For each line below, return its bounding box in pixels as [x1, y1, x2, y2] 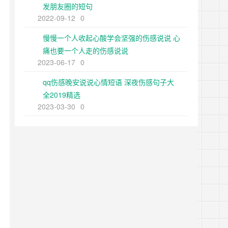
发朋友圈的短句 [43, 1, 93, 11]
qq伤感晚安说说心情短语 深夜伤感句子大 [43, 77, 174, 87]
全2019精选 [43, 90, 80, 100]
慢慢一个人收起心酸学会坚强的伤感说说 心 [43, 33, 180, 43]
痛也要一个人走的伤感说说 [43, 45, 128, 55]
